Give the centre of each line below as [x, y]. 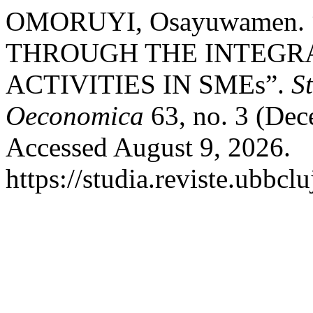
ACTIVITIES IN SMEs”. [148, 84]
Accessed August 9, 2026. [148, 147]
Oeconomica [78, 116]
